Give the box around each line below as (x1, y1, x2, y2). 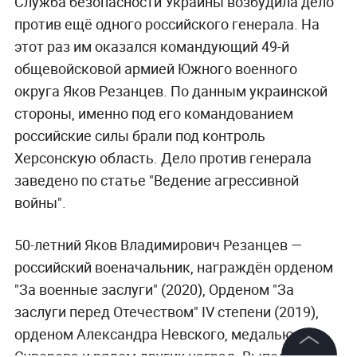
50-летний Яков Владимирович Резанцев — (14, 234, 302, 254)
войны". (14, 192, 66, 212)
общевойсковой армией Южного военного (14, 58, 297, 78)
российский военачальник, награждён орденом (14, 257, 333, 277)
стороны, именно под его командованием (14, 103, 293, 123)
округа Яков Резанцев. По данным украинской (14, 80, 328, 100)
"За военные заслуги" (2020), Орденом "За (14, 279, 294, 299)
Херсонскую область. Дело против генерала (14, 147, 312, 167)
